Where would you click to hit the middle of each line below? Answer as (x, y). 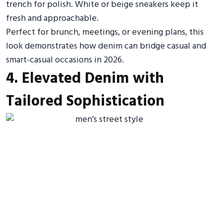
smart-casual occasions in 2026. (65, 60)
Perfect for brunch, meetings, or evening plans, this (105, 32)
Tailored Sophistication (85, 102)
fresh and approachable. (52, 19)
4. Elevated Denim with (85, 79)
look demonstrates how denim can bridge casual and (106, 46)
